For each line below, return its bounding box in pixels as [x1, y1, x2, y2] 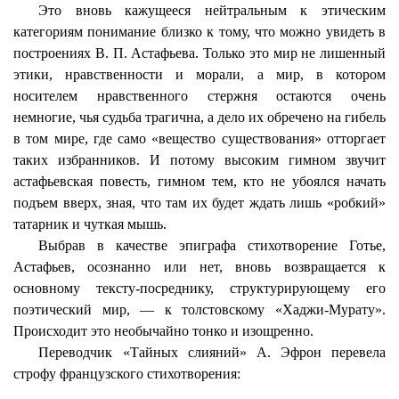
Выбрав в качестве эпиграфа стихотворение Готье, [38, 238, 386, 253]
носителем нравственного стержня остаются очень [13, 88, 386, 103]
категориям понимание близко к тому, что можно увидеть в [13, 24, 386, 39]
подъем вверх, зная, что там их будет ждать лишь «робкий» [13, 195, 386, 210]
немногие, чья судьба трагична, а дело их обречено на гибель [13, 110, 386, 125]
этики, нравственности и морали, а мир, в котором [13, 67, 386, 82]
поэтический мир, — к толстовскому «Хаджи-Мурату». [13, 302, 386, 317]
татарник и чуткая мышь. [13, 216, 167, 232]
